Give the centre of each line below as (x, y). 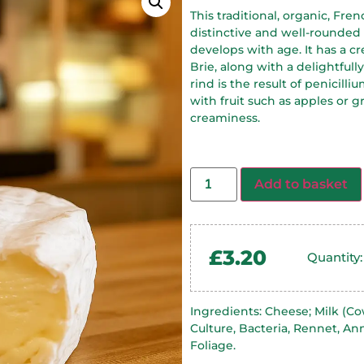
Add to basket (301, 184)
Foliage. (213, 346)
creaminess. (225, 118)
